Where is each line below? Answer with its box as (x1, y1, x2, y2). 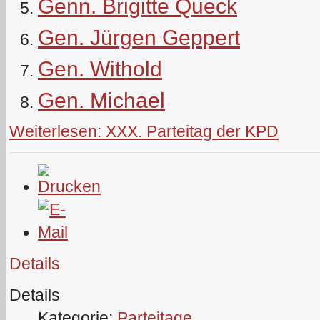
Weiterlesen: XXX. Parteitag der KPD (9, 123, 279, 141)
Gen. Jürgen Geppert (38, 26, 240, 49)
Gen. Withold (38, 57, 162, 81)
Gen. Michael (38, 89, 165, 112)
